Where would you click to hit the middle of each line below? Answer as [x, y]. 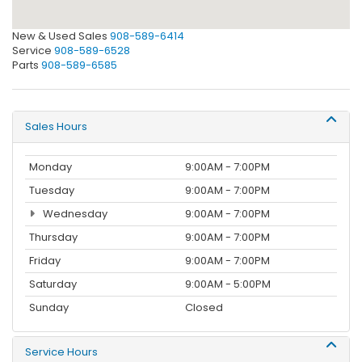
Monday [51, 166]
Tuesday [52, 190]
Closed [204, 307]
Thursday [53, 237]
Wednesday [74, 213]
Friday [45, 260]
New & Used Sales [60, 36]
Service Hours [61, 351]
